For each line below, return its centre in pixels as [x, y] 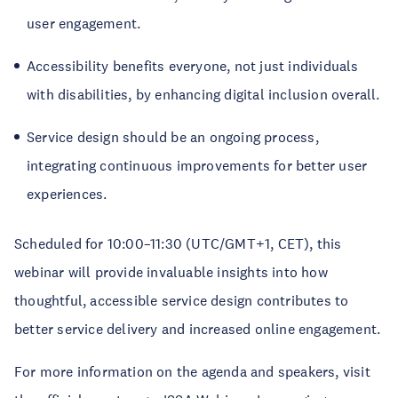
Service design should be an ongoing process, [173, 137]
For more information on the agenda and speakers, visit [192, 372]
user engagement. [84, 24]
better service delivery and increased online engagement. [198, 329]
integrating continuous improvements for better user [197, 166]
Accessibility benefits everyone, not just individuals [193, 66]
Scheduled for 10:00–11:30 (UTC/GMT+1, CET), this [178, 244]
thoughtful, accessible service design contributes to [182, 301]
